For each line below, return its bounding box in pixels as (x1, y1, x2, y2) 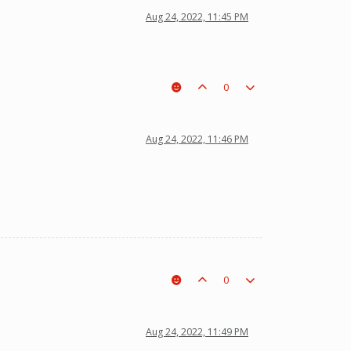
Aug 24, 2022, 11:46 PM (146, 132, 248, 146)
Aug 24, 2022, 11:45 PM (146, 9, 248, 24)
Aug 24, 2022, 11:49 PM (146, 324, 248, 338)
